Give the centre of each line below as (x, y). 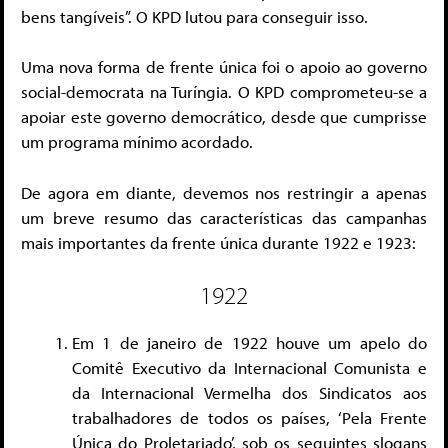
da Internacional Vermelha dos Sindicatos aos (249, 393)
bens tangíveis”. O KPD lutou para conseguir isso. (194, 16)
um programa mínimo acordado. (137, 142)
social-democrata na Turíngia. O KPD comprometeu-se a (224, 92)
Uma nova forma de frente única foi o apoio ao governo (224, 67)
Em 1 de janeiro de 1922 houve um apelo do (249, 343)
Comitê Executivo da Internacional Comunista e (249, 368)
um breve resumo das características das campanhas (224, 217)
